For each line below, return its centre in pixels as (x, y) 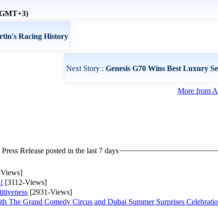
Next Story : (86, 68)
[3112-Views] (25, 182)
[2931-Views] (50, 192)
